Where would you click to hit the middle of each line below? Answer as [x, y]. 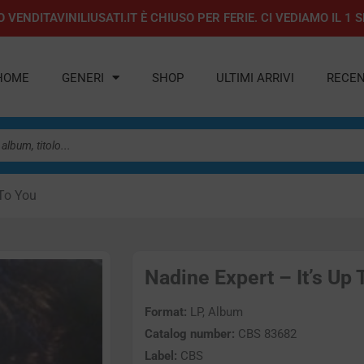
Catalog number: [190, 334]
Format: [166, 312]
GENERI [83, 78]
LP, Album [215, 312]
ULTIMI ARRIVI [256, 78]
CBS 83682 [266, 334]
